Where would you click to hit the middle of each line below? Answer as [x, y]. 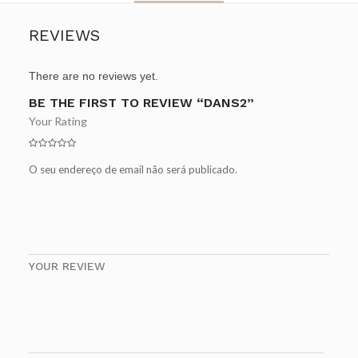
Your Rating [58, 121]
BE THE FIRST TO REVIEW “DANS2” [141, 103]
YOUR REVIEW [67, 267]
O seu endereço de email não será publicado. [133, 170]
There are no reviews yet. [93, 76]
